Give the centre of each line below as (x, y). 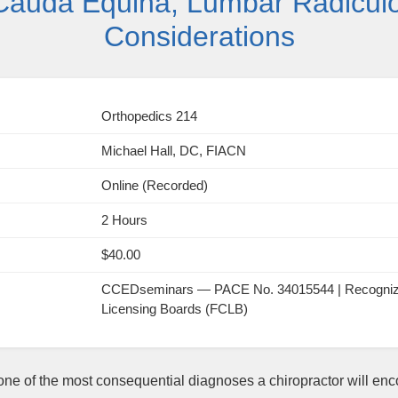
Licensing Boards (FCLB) (175, 309)
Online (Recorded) (155, 186)
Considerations (199, 37)
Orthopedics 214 (149, 116)
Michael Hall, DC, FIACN (174, 151)
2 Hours (124, 220)
